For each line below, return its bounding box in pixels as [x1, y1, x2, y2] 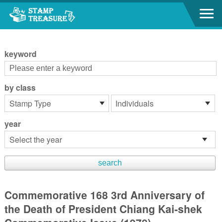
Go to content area [5, 4, 64, 14]
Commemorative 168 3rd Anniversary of [4, 187, 205, 202]
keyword [4, 48, 37, 59]
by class [4, 82, 36, 93]
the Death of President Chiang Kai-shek [4, 201, 202, 216]
